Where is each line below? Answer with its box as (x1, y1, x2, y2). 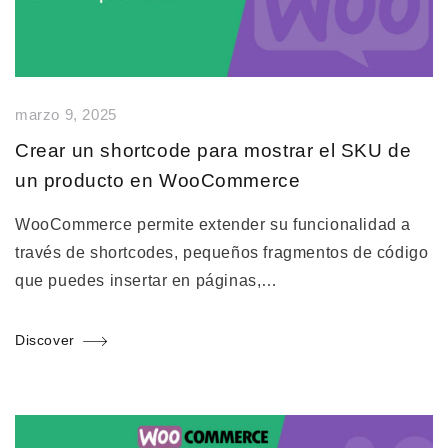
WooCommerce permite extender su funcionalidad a (15, 216, 411, 234)
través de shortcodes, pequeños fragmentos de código (15, 244, 429, 262)
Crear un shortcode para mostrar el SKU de (15, 139, 412, 161)
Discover (15, 332, 75, 349)
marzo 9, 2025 (15, 106, 117, 123)
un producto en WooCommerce (15, 169, 301, 191)
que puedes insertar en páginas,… (15, 272, 279, 290)
